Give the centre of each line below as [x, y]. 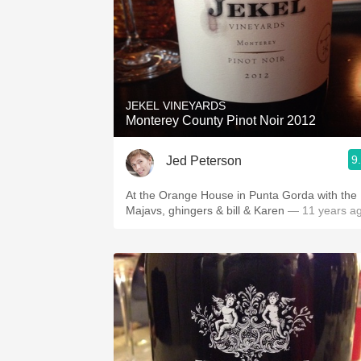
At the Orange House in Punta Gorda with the [241, 195]
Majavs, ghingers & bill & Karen [252, 210]
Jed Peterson [204, 160]
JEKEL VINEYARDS [176, 106]
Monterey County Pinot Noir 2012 [221, 120]
